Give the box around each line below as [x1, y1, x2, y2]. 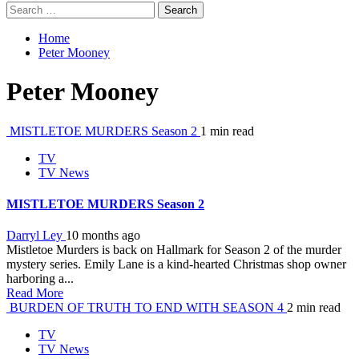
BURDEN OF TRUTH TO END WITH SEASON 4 [6, 301, 287, 315]
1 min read [200, 123, 254, 138]
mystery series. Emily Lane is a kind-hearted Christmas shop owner [6, 257, 346, 272]
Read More [6, 286, 63, 301]
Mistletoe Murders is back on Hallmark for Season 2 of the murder [6, 243, 341, 257]
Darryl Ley [6, 228, 66, 243]
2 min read [287, 301, 341, 315]
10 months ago [66, 228, 140, 243]
